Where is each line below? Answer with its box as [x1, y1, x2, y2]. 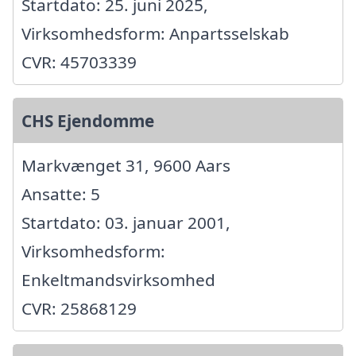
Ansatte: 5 [21, 183, 100, 206]
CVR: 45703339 [21, 51, 137, 74]
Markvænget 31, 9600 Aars [21, 154, 230, 177]
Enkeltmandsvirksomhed [21, 269, 215, 292]
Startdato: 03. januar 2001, [21, 211, 230, 234]
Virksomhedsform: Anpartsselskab [21, 22, 289, 45]
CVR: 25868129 [21, 297, 137, 320]
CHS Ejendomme [21, 110, 154, 133]
